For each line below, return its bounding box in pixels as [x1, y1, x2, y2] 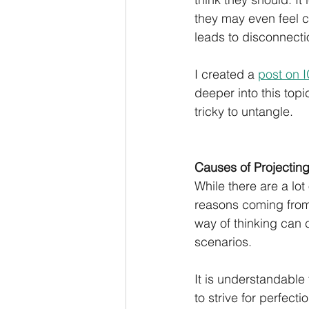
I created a [195, 66, 258, 83]
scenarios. [195, 234, 255, 250]
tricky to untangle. [195, 103, 293, 120]
